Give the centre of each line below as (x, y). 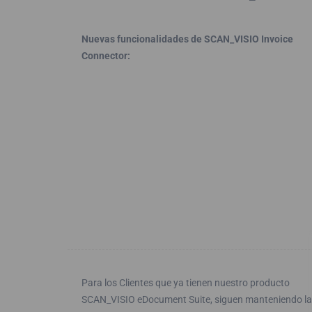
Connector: (106, 56)
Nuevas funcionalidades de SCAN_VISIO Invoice (187, 39)
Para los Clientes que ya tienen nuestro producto (186, 283)
